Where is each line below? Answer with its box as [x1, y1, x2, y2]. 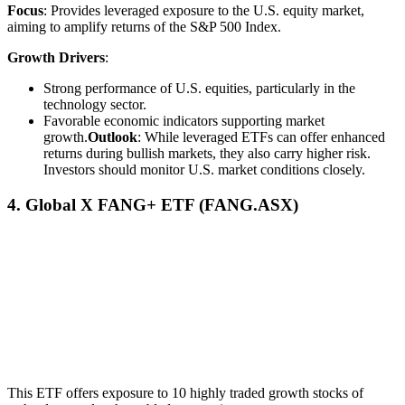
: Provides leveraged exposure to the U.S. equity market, [43, 3, 364, 19]
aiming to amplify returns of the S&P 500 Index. [7, 19, 281, 35]
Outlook [88, 129, 137, 146]
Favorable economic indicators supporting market [43, 113, 325, 129]
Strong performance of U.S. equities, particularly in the [43, 80, 355, 97]
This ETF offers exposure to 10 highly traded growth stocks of [7, 385, 363, 401]
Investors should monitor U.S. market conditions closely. [43, 162, 365, 178]
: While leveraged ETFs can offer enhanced [137, 129, 385, 146]
